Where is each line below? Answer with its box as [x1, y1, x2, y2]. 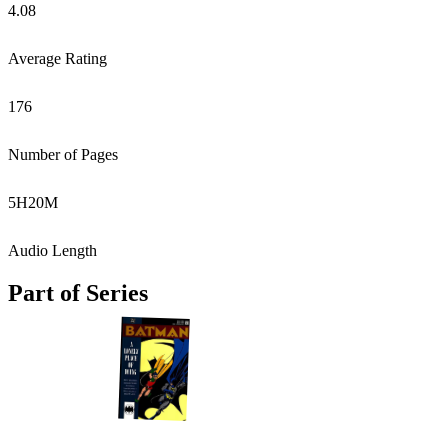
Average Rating [8, 50, 107, 67]
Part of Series [8, 279, 148, 306]
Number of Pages [8, 146, 118, 163]
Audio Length [8, 242, 97, 259]
